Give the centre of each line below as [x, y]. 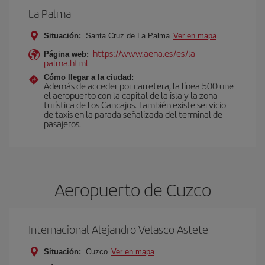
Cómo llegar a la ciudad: [89, 77]
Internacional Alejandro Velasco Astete [118, 229]
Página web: [66, 54]
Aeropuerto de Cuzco [132, 189]
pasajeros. [62, 123]
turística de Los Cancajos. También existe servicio [135, 104]
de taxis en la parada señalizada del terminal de [133, 114]
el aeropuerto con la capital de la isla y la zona [131, 95]
